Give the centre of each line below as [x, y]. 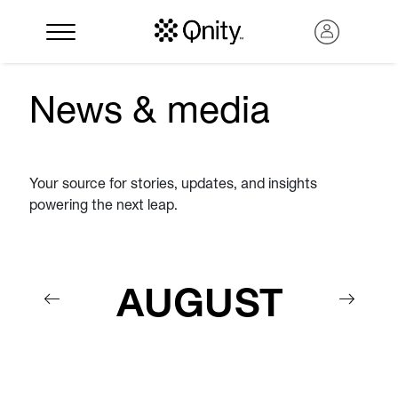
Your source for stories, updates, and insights [173, 183]
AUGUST [199, 302]
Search [48, 293]
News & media [150, 109]
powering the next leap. [103, 204]
